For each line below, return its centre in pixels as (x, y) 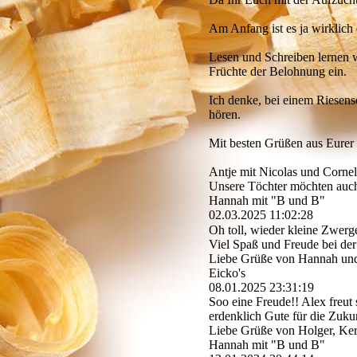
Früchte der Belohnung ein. (278, 72)
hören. (225, 115)
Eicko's (228, 273)
